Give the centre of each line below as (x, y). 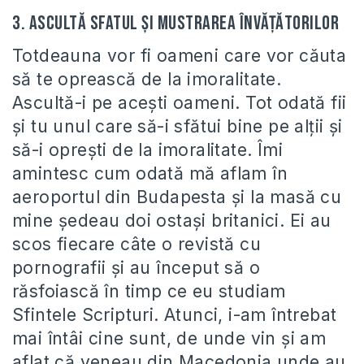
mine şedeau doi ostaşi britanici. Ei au (172, 220)
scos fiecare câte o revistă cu (136, 244)
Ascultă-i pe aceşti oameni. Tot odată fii (180, 102)
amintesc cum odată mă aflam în (150, 173)
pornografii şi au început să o (136, 267)
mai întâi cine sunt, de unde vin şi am (169, 338)
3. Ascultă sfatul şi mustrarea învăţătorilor (175, 23)
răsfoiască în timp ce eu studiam (149, 291)
